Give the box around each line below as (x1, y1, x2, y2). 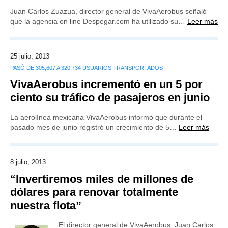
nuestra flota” (10, 199, 81, 212)
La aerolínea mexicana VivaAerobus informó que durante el (10, 113, 202, 121)
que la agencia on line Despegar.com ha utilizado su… (10, 17, 187, 25)
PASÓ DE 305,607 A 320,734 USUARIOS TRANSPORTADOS (10, 65, 163, 71)
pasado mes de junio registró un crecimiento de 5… (10, 123, 179, 131)
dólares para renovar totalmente (10, 186, 178, 198)
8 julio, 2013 (10, 158, 46, 166)
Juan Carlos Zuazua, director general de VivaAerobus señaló (10, 7, 207, 15)
